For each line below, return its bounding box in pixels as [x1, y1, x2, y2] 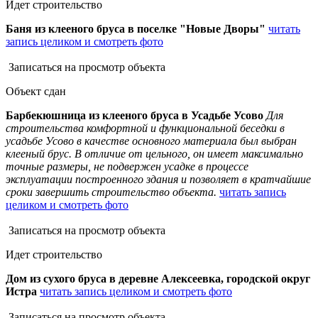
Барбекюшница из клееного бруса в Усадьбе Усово [6, 109, 263, 122]
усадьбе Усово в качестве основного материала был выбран [6, 135, 297, 148]
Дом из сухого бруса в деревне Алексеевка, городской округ [6, 273, 310, 285]
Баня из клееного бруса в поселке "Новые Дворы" [6, 23, 265, 35]
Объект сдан [6, 85, 66, 98]
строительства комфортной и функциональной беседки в [6, 122, 285, 135]
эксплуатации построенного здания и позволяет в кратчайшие [6, 173, 311, 186]
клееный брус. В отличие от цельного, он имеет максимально [6, 148, 303, 160]
